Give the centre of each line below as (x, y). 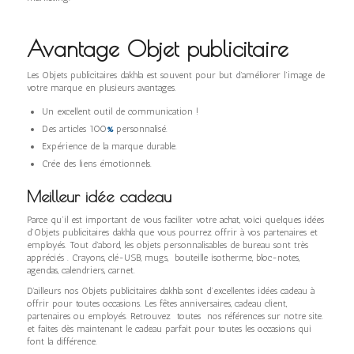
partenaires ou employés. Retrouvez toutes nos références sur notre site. (175, 316)
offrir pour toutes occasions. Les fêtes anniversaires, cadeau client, (156, 303)
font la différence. (62, 341)
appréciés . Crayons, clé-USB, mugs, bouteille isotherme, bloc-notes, (163, 257)
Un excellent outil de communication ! (120, 111)
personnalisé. (140, 128)
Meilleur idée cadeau (99, 196)
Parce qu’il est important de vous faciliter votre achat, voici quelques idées (175, 219)
